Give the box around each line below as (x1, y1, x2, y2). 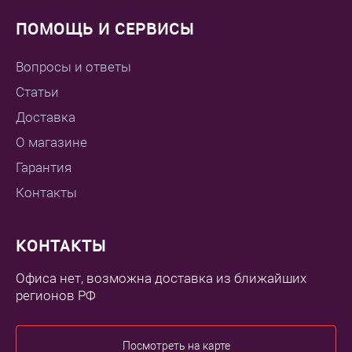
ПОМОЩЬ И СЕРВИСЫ (16, 18, 194, 40)
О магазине (16, 134, 87, 151)
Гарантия (16, 159, 71, 176)
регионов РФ (16, 288, 96, 304)
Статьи (16, 84, 59, 101)
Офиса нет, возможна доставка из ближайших (16, 270, 306, 287)
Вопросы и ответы (16, 59, 131, 75)
